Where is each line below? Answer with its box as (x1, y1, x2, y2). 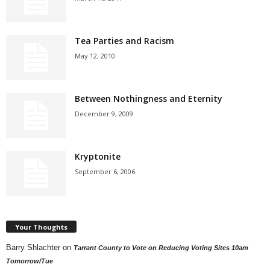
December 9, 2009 (75, 109, 133, 118)
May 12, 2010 (75, 51, 115, 60)
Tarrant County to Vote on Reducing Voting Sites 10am (74, 243, 248, 251)
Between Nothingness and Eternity (75, 93, 222, 104)
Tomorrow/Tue (6, 257, 53, 265)
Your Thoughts (15, 222, 67, 231)
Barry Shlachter (6, 242, 60, 252)
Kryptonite (75, 151, 121, 162)
